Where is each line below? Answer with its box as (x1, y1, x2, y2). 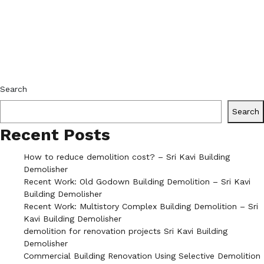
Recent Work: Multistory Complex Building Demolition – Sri (24, 201, 258, 211)
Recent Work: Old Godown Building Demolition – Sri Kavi (24, 176, 250, 186)
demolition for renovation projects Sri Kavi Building (24, 226, 227, 236)
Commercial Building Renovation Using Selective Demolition (24, 250, 260, 260)
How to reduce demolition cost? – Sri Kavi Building (24, 151, 230, 161)
